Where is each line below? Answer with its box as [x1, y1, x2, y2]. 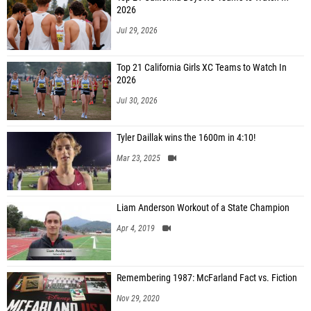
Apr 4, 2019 [117, 224, 155, 233]
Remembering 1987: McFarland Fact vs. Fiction [117, 272, 297, 284]
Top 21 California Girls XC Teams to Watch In [117, 62, 287, 74]
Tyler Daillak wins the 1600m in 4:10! [117, 132, 255, 144]
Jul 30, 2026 [117, 96, 158, 106]
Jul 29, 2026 [117, 26, 158, 35]
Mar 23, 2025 [117, 153, 160, 163]
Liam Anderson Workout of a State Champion [117, 202, 289, 214]
